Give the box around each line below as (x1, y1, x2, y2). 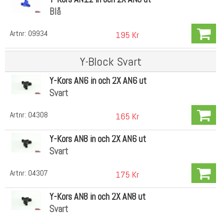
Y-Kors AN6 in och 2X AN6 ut (49, 74, 147, 87)
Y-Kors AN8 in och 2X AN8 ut (49, 190, 146, 203)
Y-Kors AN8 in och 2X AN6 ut (49, 132, 146, 145)
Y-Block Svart (79, 54, 142, 70)
